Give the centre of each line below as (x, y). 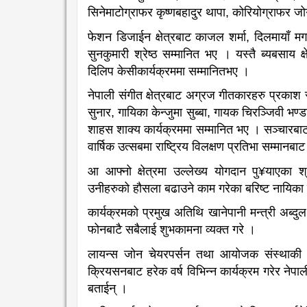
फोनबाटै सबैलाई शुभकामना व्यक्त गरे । (172, 230)
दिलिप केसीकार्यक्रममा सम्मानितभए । (169, 71)
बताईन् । (108, 288)
